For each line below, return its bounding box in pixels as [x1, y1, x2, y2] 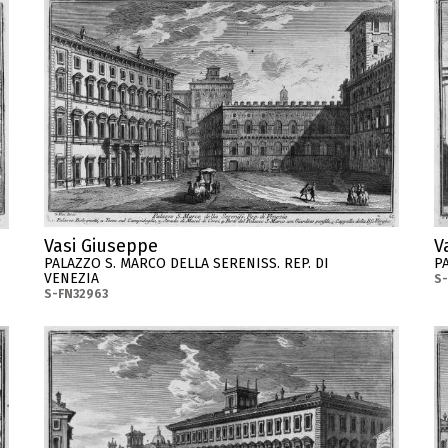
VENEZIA [44, 270, 99, 288]
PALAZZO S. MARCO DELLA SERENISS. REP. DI [44, 255, 329, 273]
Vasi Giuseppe [44, 235, 158, 258]
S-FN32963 [44, 287, 108, 302]
